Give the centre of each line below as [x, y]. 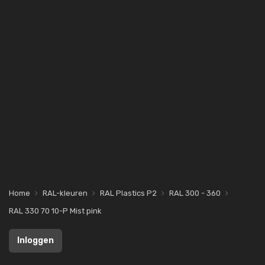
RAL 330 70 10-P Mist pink [55, 211]
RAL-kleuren [65, 193]
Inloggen [35, 240]
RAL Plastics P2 [128, 193]
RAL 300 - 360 [195, 193]
